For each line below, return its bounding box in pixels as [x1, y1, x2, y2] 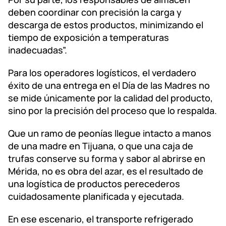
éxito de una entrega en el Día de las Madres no [8, 79, 210, 91]
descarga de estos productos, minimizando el [8, 18, 203, 31]
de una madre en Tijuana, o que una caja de [8, 139, 193, 152]
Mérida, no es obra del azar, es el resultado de [8, 164, 203, 177]
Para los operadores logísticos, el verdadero [8, 66, 196, 79]
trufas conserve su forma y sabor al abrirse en [8, 152, 205, 164]
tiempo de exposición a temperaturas [8, 31, 169, 43]
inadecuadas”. [8, 43, 67, 56]
